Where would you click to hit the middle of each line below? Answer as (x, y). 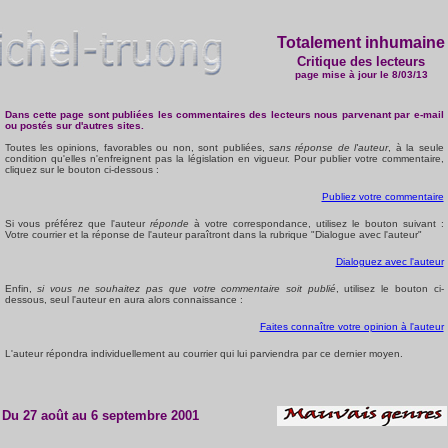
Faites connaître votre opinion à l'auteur (351, 326)
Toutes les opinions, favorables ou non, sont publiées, (136, 147)
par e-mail (419, 114)
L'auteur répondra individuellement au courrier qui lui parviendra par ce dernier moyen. (203, 353)
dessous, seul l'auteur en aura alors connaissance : (123, 299)
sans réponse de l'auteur (328, 147)
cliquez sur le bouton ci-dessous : (81, 169)
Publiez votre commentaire (382, 196)
